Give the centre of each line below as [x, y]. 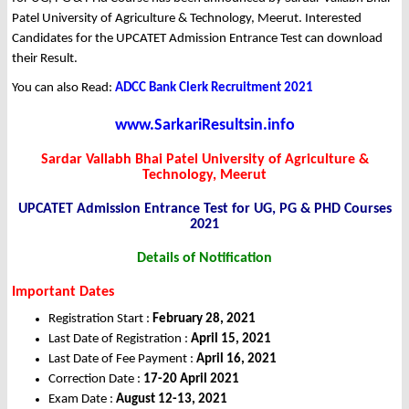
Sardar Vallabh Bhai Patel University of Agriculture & [204, 160]
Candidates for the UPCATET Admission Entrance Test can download [197, 39]
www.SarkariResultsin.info [204, 126]
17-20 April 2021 [191, 380]
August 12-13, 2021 [172, 400]
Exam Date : [82, 400]
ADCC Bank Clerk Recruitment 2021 [214, 89]
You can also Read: [63, 89]
